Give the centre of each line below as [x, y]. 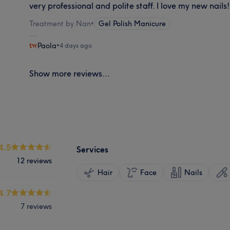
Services [92, 149]
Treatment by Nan [60, 23]
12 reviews [34, 160]
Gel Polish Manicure [132, 23]
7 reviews [36, 206]
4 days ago [76, 45]
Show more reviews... [70, 73]
